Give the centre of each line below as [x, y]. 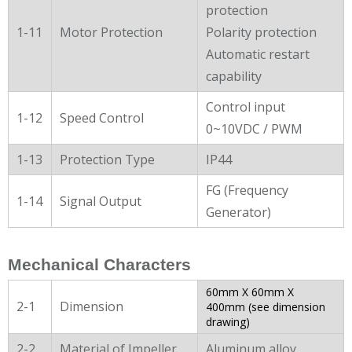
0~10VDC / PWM [254, 128]
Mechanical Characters [99, 264]
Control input [246, 106]
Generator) [238, 212]
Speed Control [102, 117]
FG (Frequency [247, 190]
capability [234, 76]
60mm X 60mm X [250, 291]
